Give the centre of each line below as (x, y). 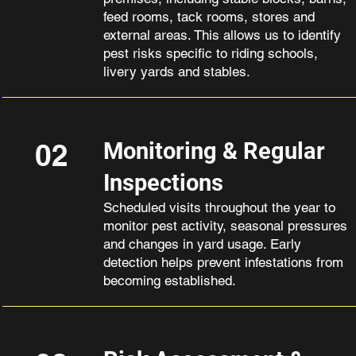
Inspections (163, 183)
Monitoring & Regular (214, 151)
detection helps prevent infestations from (223, 262)
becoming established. (169, 281)
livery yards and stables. (176, 72)
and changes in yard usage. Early (202, 244)
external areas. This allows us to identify (222, 35)
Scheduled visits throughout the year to (219, 207)
